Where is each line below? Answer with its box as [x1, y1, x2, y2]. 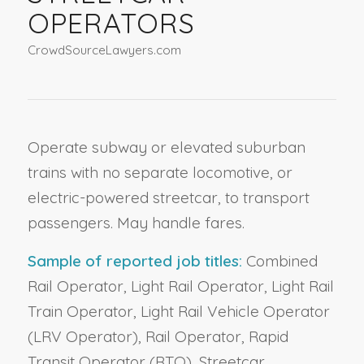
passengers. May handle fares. [27, 212, 245, 232]
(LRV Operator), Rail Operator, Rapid [27, 326, 288, 346]
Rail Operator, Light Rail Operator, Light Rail [27, 275, 334, 296]
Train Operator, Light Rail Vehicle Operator [27, 301, 330, 321]
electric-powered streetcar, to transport [27, 187, 310, 207]
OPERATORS [27, 6, 195, 41]
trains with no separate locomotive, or [27, 162, 292, 182]
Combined [241, 250, 318, 271]
